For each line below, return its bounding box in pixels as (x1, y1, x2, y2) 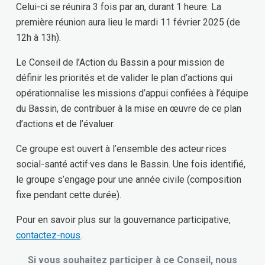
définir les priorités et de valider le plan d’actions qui (16, 72, 232, 83)
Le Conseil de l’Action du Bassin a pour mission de (16, 56, 225, 68)
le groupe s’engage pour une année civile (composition (16, 173, 241, 185)
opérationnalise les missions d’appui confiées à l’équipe (16, 87, 248, 99)
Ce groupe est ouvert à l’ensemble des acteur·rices (16, 143, 227, 154)
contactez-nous (16, 229, 80, 241)
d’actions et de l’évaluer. (16, 118, 115, 130)
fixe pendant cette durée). (16, 189, 121, 201)
